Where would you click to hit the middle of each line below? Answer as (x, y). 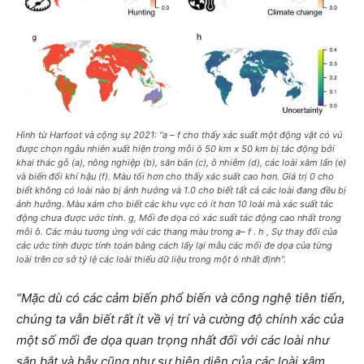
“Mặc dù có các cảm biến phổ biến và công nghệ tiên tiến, (181, 297)
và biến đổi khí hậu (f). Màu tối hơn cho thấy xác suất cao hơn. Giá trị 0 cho (175, 176)
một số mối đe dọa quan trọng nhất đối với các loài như (173, 340)
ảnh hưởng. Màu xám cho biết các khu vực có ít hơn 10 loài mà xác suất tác (175, 204)
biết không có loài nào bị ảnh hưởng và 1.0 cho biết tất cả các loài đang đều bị (181, 190)
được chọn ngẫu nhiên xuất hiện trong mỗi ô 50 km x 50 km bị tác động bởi (175, 148)
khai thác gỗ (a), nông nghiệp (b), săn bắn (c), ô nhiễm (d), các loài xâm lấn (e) (181, 162)
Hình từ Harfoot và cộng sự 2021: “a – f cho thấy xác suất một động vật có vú (179, 134)
